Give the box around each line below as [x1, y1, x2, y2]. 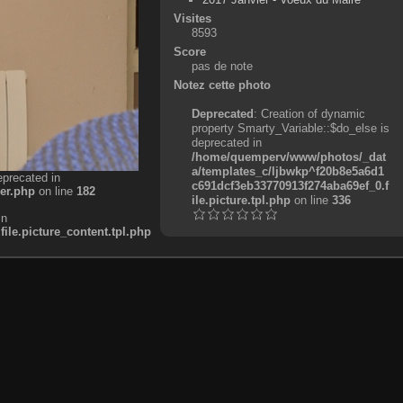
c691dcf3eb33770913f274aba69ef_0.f [191, 178, 389, 193]
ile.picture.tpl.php [191, 193, 291, 207]
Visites [173, 11, 211, 25]
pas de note [191, 58, 253, 73]
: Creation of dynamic [253, 106, 365, 121]
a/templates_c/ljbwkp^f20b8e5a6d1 [191, 164, 384, 178]
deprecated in [191, 135, 262, 149]
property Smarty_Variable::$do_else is [191, 121, 390, 135]
